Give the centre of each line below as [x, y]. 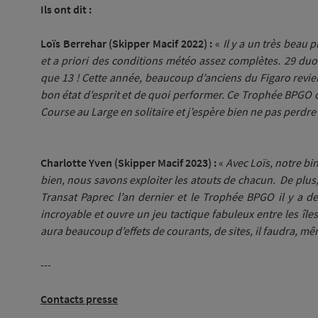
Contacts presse [79, 299]
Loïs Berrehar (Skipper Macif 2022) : [127, 43]
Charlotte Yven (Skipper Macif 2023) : [128, 163]
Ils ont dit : [66, 9]
